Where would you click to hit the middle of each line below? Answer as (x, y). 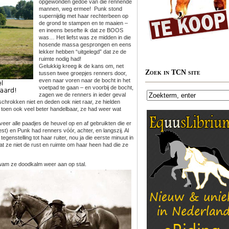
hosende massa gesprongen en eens (85, 44)
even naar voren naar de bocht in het (85, 80)
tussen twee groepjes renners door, (83, 73)
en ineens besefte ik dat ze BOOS (81, 30)
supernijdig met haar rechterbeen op (84, 16)
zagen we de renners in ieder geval (82, 95)
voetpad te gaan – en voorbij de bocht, (86, 87)
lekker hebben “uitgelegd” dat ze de (83, 52)
